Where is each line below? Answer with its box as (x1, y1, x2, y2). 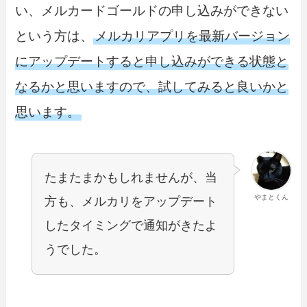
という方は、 (15, 28, 94, 43)
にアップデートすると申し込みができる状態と (15, 53, 289, 69)
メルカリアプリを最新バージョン (95, 28, 291, 43)
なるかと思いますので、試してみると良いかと (15, 79, 289, 94)
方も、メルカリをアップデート (45, 195, 218, 209)
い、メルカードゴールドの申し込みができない (15, 3, 289, 18)
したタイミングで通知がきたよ (45, 219, 218, 233)
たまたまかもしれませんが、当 (45, 171, 218, 185)
